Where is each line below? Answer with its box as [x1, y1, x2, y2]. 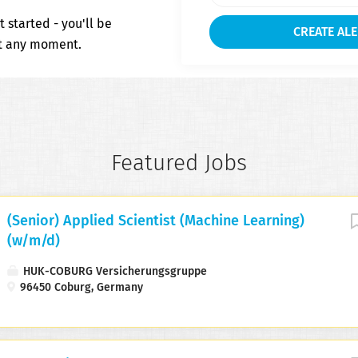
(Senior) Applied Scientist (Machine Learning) [7, 214, 304, 229]
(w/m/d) [7, 234, 60, 249]
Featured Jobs [111, 153, 247, 176]
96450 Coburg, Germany [17, 282, 143, 294]
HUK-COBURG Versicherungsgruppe [20, 266, 207, 278]
